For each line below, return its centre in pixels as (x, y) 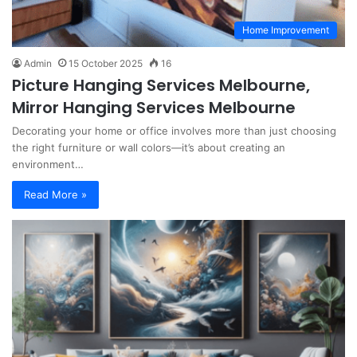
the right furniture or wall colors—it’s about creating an (149, 148)
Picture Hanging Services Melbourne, (161, 86)
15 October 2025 (106, 64)
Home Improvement (286, 30)
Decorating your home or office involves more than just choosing (174, 131)
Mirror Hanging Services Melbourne (154, 108)
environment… (48, 165)
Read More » (55, 195)
